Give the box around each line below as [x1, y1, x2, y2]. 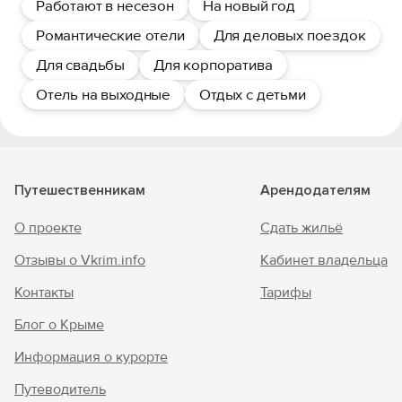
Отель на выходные [36, 85, 171, 104]
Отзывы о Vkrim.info [14, 251, 145, 269]
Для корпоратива [153, 56, 273, 74]
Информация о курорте [14, 348, 168, 366]
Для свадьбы [36, 56, 126, 74]
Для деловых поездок [213, 26, 366, 45]
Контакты [14, 284, 74, 301]
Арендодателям [260, 181, 371, 199]
